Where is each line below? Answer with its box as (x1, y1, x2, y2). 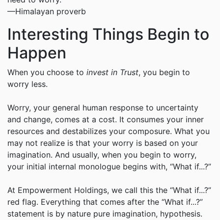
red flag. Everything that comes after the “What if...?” (7, 197, 203, 207)
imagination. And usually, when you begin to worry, (7, 150, 196, 160)
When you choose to (7, 67, 86, 78)
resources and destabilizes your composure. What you (7, 126, 210, 137)
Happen (7, 43, 66, 63)
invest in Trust (86, 67, 138, 78)
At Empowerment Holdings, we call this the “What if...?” (7, 185, 211, 195)
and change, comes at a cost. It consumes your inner (7, 114, 204, 125)
